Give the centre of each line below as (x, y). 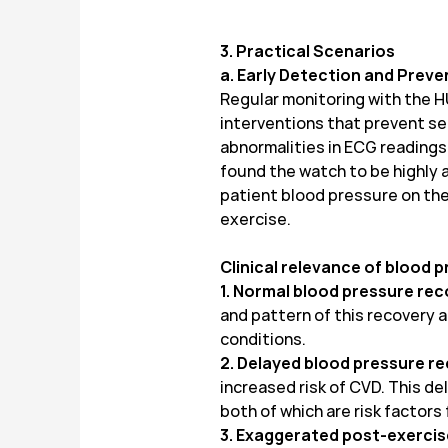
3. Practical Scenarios (307, 51)
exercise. (255, 219)
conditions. (263, 339)
